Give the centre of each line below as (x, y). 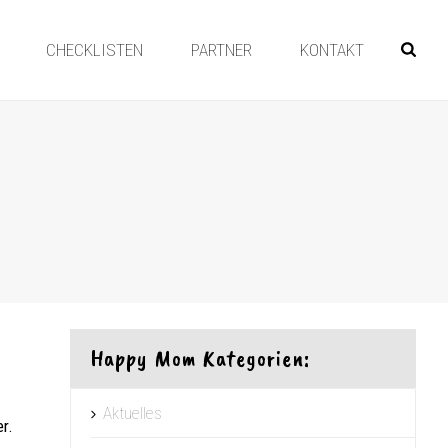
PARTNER (222, 50)
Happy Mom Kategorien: (200, 358)
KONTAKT (332, 50)
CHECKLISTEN (95, 50)
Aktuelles (133, 413)
